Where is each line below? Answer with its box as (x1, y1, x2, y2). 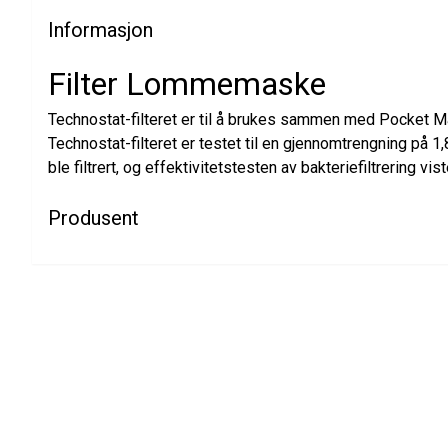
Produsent (48, 205, 139, 230)
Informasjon (48, 17, 153, 42)
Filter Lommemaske (48, 64, 326, 103)
